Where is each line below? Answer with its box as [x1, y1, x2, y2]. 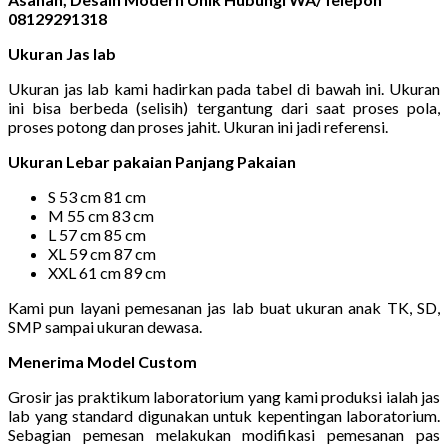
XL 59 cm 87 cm [48, 243, 156, 263]
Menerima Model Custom [8, 351, 197, 371]
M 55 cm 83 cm [48, 205, 154, 225]
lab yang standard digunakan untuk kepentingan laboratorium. [8, 405, 440, 425]
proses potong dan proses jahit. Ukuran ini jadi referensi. [8, 116, 388, 136]
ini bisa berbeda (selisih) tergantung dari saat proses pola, [8, 97, 440, 117]
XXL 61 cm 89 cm [48, 262, 166, 282]
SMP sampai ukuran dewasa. [8, 316, 202, 336]
